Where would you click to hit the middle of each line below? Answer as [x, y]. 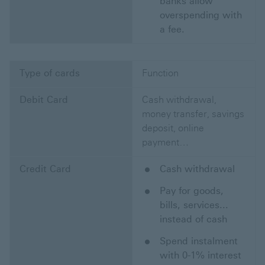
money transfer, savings [193, 114]
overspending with [201, 15]
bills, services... [194, 205]
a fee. [172, 30]
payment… [165, 143]
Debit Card [44, 100]
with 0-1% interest [201, 256]
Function [160, 73]
